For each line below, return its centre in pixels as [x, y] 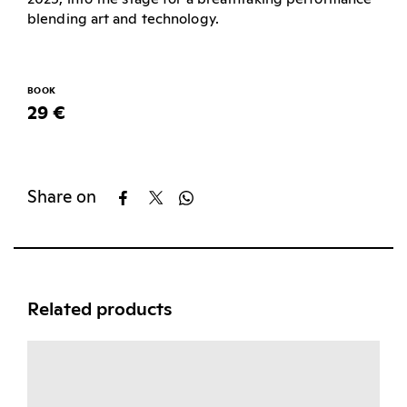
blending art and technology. [123, 19]
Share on [62, 197]
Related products [99, 309]
